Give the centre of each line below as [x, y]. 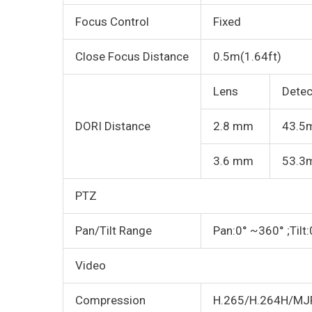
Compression [110, 301]
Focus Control [112, 22]
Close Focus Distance [132, 57]
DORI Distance [113, 126]
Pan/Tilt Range [114, 231]
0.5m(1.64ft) [247, 57]
